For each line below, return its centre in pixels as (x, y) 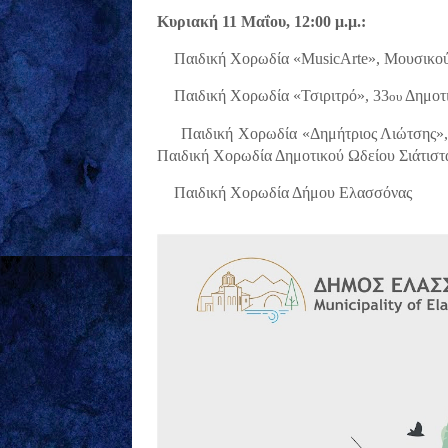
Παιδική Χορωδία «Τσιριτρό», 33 (281, 95)
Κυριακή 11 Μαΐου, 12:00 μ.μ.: (261, 21)
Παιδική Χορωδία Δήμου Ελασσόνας (293, 192)
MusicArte (334, 58)
